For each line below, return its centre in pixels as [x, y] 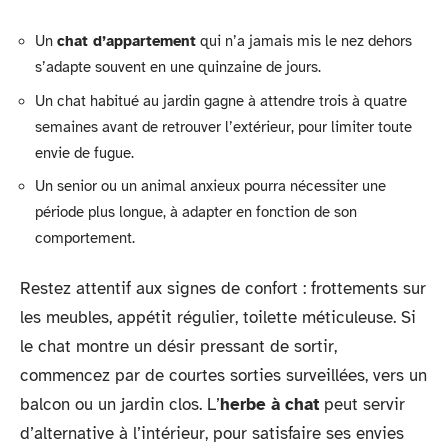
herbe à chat [269, 404]
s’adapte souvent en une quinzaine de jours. [178, 67]
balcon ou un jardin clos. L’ [120, 404]
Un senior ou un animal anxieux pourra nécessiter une [210, 186]
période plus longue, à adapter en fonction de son [196, 212]
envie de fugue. [84, 152]
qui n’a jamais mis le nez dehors [304, 41]
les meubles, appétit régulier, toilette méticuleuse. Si [218, 317]
